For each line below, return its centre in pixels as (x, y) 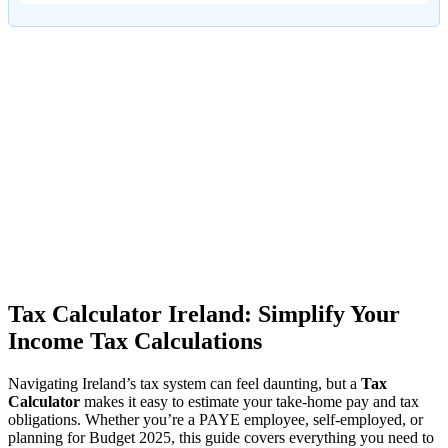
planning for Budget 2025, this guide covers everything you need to (221, 437)
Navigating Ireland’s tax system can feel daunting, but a (184, 383)
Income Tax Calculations (135, 340)
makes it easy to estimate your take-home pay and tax (249, 401)
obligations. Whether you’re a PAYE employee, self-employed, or (215, 419)
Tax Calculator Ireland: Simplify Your (204, 313)
